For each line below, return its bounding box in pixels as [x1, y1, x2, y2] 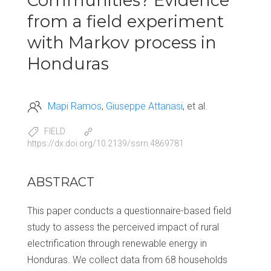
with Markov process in [27, 33, 217, 53]
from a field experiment [27, 11, 224, 31]
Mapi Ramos [48, 100, 102, 112]
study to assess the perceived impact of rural [27, 221, 219, 233]
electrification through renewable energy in [27, 238, 207, 250]
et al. [187, 100, 207, 112]
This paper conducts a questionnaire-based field [27, 205, 231, 217]
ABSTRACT [27, 175, 94, 190]
